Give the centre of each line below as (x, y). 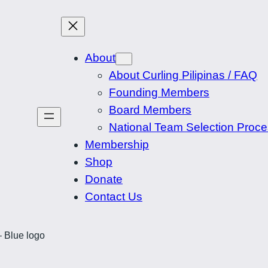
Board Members (150, 110)
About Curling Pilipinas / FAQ (183, 75)
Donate (104, 179)
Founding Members (159, 93)
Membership (117, 145)
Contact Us (114, 197)
